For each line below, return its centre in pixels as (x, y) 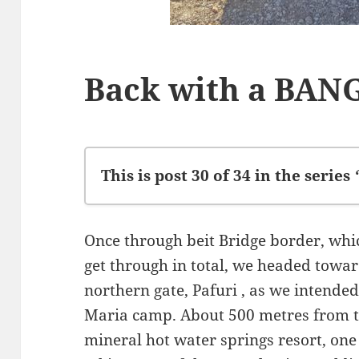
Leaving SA (158, 282)
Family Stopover (177, 257)
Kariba (143, 331)
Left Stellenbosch (180, 232)
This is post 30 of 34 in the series (228, 176)
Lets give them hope (191, 307)
